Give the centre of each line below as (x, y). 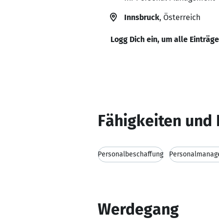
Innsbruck (142, 17)
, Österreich (180, 17)
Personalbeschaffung (131, 154)
